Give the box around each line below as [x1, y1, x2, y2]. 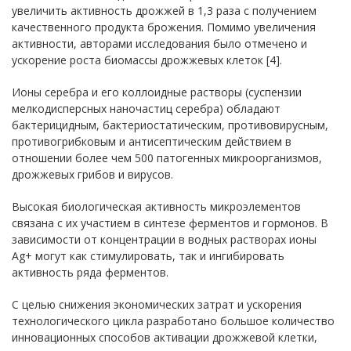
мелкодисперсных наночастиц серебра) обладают [12, 101, 280, 116]
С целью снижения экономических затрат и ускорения [12, 297, 302, 312]
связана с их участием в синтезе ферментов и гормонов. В [12, 215, 328, 230]
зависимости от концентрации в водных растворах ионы [12, 232, 317, 247]
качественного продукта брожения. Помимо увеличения [12, 20, 316, 34]
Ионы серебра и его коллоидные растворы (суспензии [12, 85, 302, 100]
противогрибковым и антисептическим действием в [12, 134, 291, 149]
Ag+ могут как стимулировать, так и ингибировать [12, 248, 284, 263]
